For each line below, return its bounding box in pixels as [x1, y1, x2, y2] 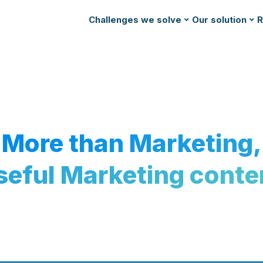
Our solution [192, 14, 247, 26]
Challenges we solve [89, 14, 181, 26]
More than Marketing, [1, 128, 262, 159]
